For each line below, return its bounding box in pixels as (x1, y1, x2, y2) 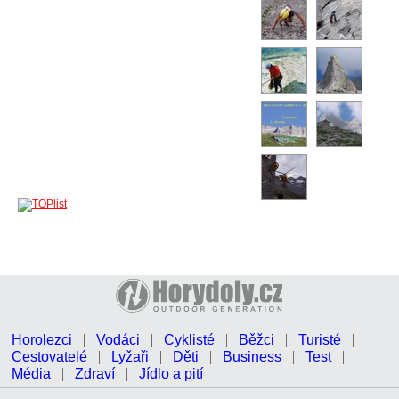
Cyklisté (164, 332, 215, 347)
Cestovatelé (12, 349, 87, 364)
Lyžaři (111, 349, 149, 364)
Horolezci (12, 332, 72, 347)
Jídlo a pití (139, 366, 203, 381)
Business (223, 349, 281, 364)
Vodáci (96, 332, 140, 347)
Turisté (298, 332, 341, 347)
